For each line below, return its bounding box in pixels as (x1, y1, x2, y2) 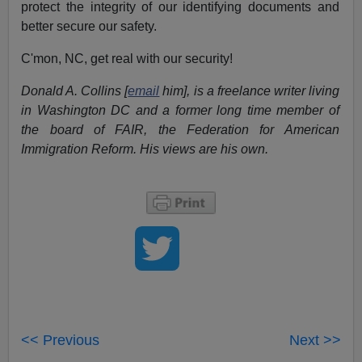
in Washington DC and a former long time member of (21, 103, 339, 118)
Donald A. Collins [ (21, 84, 128, 99)
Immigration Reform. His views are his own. (21, 142, 269, 157)
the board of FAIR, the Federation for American (21, 123, 339, 137)
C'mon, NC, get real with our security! (21, 52, 234, 66)
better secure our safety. (21, 19, 158, 34)
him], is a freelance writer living (159, 84, 339, 99)
